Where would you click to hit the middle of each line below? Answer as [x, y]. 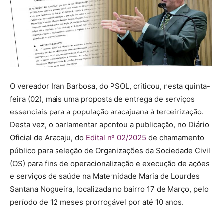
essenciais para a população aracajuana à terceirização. [107, 111]
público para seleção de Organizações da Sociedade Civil [110, 150]
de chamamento [175, 137]
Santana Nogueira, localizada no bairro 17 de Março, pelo [109, 189]
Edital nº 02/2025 [116, 137]
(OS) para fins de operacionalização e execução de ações [110, 163]
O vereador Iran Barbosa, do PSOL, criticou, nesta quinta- [110, 86]
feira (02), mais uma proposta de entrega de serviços [102, 99]
